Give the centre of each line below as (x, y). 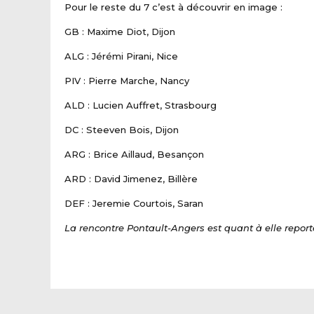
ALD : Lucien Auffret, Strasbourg (141, 105)
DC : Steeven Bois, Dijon (122, 129)
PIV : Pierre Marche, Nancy (127, 80)
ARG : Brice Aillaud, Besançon (134, 154)
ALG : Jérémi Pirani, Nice (121, 56)
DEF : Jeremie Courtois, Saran (134, 203)
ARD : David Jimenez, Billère (131, 178)
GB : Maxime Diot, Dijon (120, 31)
